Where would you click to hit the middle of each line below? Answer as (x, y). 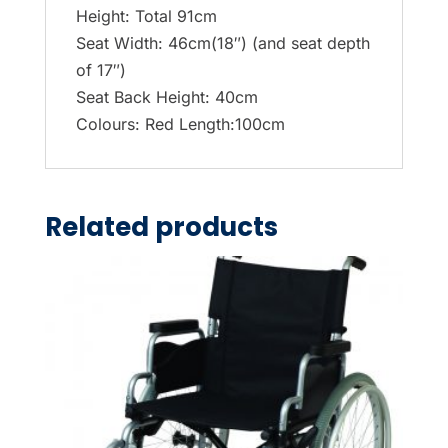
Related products (161, 226)
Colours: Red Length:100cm (180, 123)
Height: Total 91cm (146, 15)
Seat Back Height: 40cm (166, 96)
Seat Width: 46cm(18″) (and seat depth (222, 42)
